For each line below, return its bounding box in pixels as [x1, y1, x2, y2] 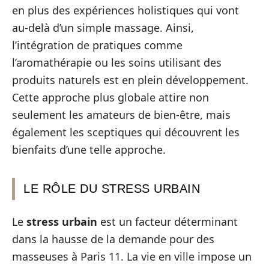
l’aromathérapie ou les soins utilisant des [12, 55, 222, 70]
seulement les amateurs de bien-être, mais [12, 107, 231, 122]
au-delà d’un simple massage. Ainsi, [12, 20, 194, 35]
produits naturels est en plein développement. [12, 72, 249, 87]
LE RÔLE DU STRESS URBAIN [23, 181, 200, 195]
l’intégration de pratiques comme [12, 37, 183, 52]
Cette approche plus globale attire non [12, 89, 209, 104]
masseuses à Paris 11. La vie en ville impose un [12, 249, 252, 264]
